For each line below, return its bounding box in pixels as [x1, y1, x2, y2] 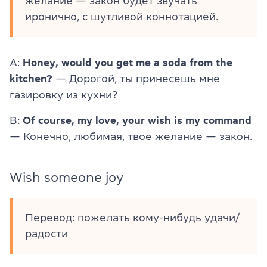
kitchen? [10, 73, 52, 84]
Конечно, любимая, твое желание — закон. [23, 131, 252, 142]
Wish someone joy [10, 170, 123, 184]
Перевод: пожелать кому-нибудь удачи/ [25, 212, 240, 223]
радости [25, 228, 68, 239]
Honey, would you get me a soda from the [23, 57, 232, 68]
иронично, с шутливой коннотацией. [25, 11, 218, 22]
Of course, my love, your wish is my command [23, 114, 252, 126]
